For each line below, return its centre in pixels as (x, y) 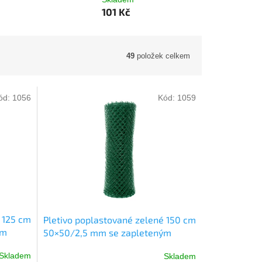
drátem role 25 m (80, 245)
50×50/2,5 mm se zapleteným (107, 232)
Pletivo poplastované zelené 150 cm (119, 219)
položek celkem (162, 56)
